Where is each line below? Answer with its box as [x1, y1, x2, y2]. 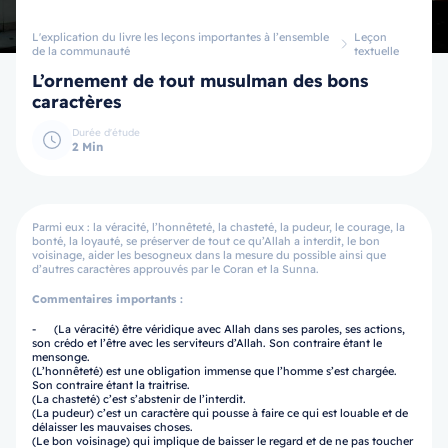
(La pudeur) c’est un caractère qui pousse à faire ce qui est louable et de [32, 406, 408, 420]
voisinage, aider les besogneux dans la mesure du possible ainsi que [32, 248, 386, 262]
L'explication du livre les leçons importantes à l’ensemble [32, 30, 329, 44]
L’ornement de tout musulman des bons [32, 70, 368, 91]
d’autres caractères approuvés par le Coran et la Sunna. [32, 262, 319, 276]
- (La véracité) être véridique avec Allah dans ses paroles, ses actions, [32, 322, 405, 336]
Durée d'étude [72, 126, 140, 139]
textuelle [354, 44, 400, 58]
